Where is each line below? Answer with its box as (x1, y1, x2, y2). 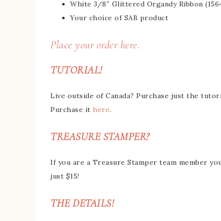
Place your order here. (50, 38, 140, 52)
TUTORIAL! (50, 64, 103, 77)
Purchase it (50, 105, 93, 114)
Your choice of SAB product (70, 13, 168, 23)
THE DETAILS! (50, 197, 114, 210)
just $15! (50, 172, 79, 181)
